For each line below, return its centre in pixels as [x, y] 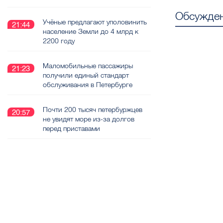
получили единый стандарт [86, 75]
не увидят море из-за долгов [89, 119]
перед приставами [71, 128]
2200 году [59, 41]
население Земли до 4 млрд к [91, 31]
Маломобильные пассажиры [88, 66]
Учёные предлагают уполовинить [95, 22]
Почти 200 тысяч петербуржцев [93, 110]
